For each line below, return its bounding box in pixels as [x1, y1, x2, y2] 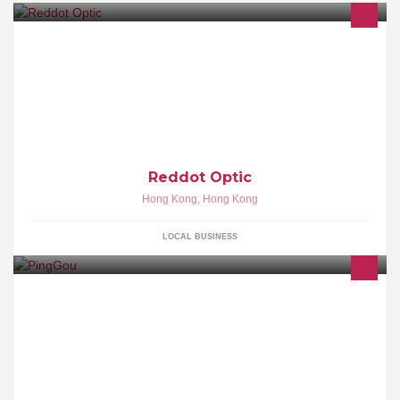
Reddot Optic [148, 168, 252, 186]
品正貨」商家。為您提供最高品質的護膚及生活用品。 [49, 306, 306, 320]
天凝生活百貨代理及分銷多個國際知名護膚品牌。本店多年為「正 [49, 291, 360, 304]
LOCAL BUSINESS [162, 231, 237, 241]
